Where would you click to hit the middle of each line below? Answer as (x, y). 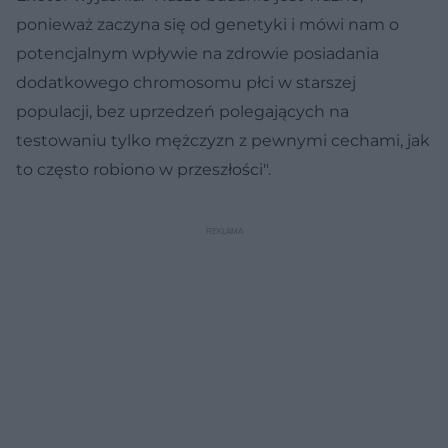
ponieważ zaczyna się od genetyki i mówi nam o (207, 24)
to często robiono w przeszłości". (143, 169)
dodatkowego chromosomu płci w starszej (186, 82)
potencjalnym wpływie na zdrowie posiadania (197, 53)
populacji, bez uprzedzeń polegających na (182, 111)
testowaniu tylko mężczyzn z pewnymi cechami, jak (223, 140)
